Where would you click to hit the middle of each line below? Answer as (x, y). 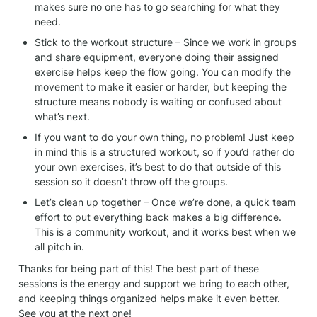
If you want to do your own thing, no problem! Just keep (165, 137)
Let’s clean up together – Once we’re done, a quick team (165, 202)
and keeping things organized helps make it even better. (149, 298)
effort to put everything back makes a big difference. (158, 217)
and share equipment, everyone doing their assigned (157, 57)
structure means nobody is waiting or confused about (158, 102)
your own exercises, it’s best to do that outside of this (158, 167)
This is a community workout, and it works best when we (165, 232)
